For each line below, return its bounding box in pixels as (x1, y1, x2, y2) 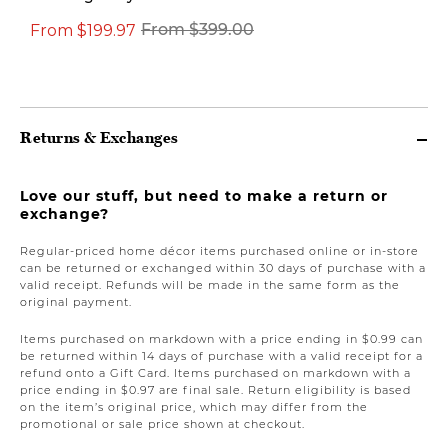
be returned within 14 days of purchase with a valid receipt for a (20, 348, 423, 363)
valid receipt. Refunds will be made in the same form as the (20, 277, 400, 292)
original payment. (20, 294, 132, 309)
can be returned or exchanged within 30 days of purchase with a (20, 260, 426, 275)
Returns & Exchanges (20, 127, 179, 147)
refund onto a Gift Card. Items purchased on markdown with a (20, 365, 411, 380)
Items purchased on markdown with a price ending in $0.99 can (20, 331, 423, 346)
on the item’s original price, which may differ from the (20, 399, 368, 414)
